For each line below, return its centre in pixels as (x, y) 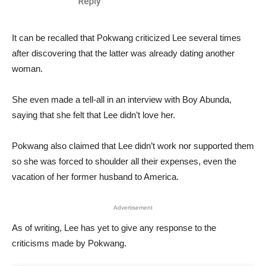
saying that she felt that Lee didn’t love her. (94, 115)
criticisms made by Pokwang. (69, 243)
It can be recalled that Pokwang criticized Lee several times (126, 38)
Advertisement (133, 208)
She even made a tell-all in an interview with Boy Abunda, (122, 100)
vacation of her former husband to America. (95, 177)
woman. (27, 69)
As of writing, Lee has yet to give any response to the (114, 228)
